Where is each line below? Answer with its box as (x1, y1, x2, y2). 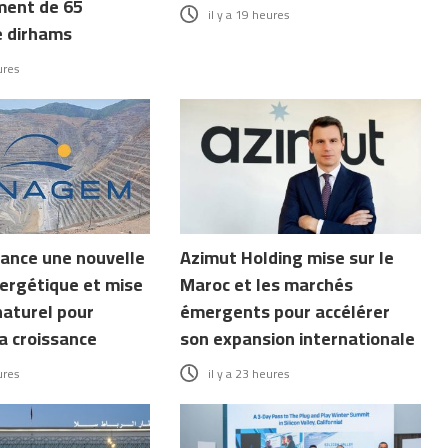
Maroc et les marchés (180, 268, 354, 302)
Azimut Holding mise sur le (180, 241, 395, 275)
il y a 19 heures (208, 2, 291, 26)
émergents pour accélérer (180, 295, 391, 329)
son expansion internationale (180, 322, 416, 356)
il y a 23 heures (208, 362, 291, 386)
